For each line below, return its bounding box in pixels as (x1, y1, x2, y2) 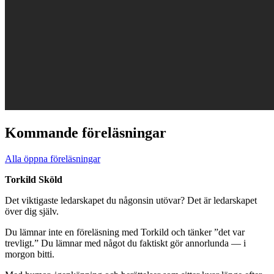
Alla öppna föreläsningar (5, 153, 100, 164)
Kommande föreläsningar (5, 124, 166, 141)
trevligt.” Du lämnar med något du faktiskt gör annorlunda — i (5, 237, 246, 248)
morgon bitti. (5, 248, 54, 259)
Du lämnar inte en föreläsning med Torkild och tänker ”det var (5, 226, 245, 237)
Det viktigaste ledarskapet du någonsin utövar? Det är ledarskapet (5, 194, 257, 206)
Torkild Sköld (5, 174, 62, 185)
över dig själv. (5, 206, 59, 217)
